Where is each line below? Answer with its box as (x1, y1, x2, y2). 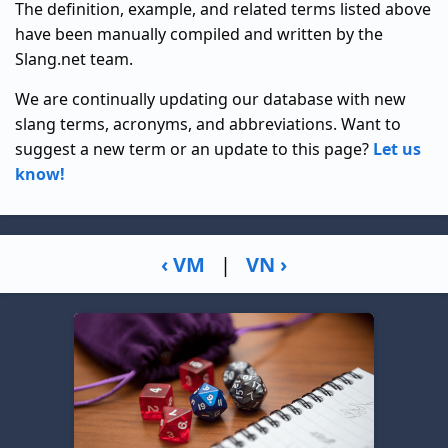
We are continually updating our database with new (15, 88, 406, 110)
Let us (373, 138, 421, 160)
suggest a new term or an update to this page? (15, 138, 373, 160)
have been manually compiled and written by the (15, 23, 383, 45)
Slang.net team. (15, 48, 133, 70)
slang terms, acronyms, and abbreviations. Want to (15, 113, 401, 135)
